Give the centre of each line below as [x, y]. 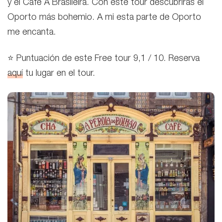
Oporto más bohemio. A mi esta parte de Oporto [104, 18]
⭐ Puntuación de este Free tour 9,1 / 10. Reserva [104, 59]
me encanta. [32, 33]
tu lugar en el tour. [59, 74]
